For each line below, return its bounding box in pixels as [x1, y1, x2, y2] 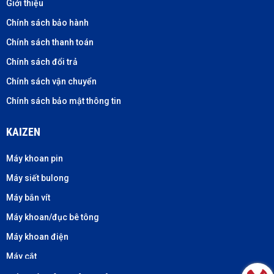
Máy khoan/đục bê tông [6, 212, 99, 223]
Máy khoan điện [6, 232, 68, 242]
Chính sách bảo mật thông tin [6, 96, 121, 106]
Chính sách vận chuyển [6, 76, 97, 87]
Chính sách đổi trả [6, 57, 78, 67]
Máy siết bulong [6, 173, 69, 183]
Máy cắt [6, 251, 37, 262]
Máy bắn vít [6, 193, 50, 203]
